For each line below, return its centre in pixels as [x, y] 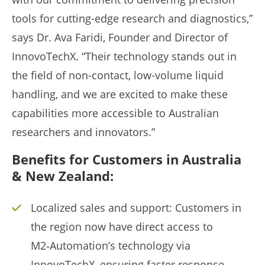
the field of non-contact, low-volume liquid [118, 75]
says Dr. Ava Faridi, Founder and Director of [120, 38]
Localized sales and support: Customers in [136, 208]
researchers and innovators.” [83, 132]
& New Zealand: [63, 176]
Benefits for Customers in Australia [127, 159]
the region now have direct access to [122, 227]
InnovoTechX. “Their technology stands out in [124, 56]
